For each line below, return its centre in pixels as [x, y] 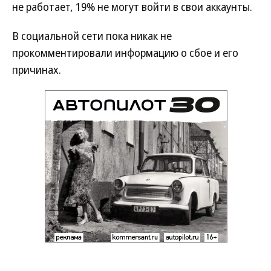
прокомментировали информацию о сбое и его [125, 53]
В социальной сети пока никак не [92, 36]
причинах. [37, 70]
